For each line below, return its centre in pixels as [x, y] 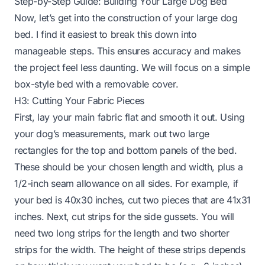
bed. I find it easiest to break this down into [106, 34]
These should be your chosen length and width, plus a [129, 167]
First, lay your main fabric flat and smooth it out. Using [130, 117]
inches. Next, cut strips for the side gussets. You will [125, 216]
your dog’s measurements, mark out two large [112, 133]
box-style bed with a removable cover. [96, 84]
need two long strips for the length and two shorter [122, 233]
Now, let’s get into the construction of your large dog [126, 17]
